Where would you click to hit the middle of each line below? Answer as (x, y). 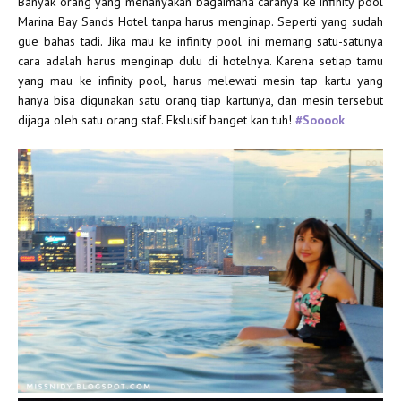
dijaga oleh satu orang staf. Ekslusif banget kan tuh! (157, 119)
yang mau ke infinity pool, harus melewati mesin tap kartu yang (200, 80)
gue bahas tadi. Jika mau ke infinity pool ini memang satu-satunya (200, 41)
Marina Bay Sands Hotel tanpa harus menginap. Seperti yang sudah (200, 21)
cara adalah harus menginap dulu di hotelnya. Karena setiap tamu (200, 60)
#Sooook (320, 119)
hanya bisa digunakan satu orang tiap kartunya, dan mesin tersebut (200, 100)
